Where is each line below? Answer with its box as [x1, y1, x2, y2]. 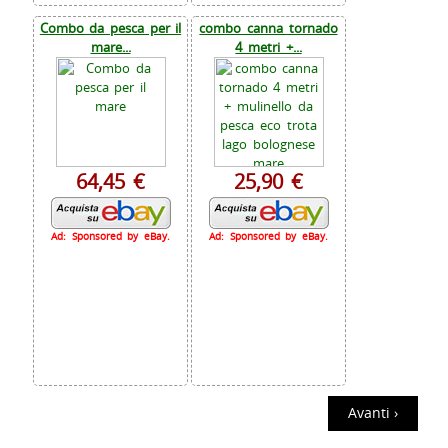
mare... [90, 38, 131, 57]
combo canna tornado [199, 19, 338, 38]
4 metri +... [235, 38, 302, 57]
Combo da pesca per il [39, 19, 182, 38]
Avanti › [348, 403, 398, 423]
